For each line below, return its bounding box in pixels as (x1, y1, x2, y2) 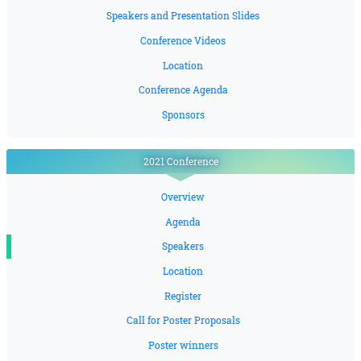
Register (164, 289, 201, 302)
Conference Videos (140, 34, 226, 47)
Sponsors (161, 108, 205, 121)
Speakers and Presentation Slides (106, 10, 259, 23)
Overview (161, 191, 205, 204)
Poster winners (147, 338, 218, 351)
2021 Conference (143, 155, 218, 168)
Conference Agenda (138, 84, 228, 97)
